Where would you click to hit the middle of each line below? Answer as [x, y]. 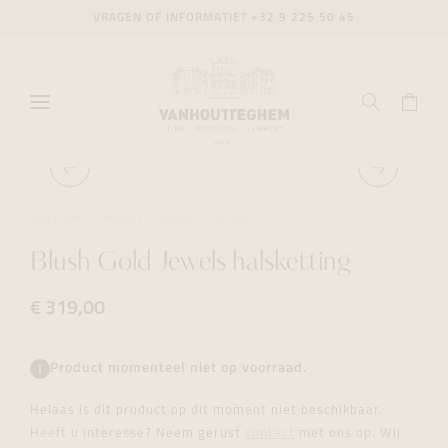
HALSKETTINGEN [148, 218]
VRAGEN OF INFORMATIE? [172, 18]
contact [270, 433]
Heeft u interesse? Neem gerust [137, 433]
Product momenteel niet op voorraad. [178, 368]
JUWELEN [56, 218]
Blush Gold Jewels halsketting [190, 263]
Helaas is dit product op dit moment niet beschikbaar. [206, 410]
